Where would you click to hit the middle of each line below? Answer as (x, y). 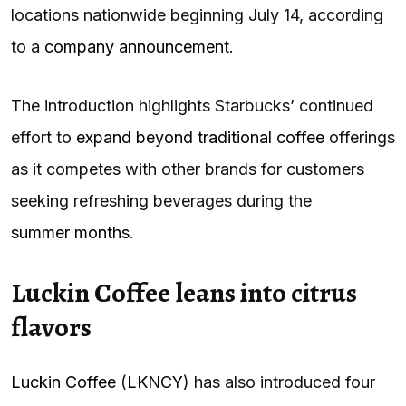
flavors (51, 327)
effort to (43, 137)
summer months (70, 232)
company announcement (137, 46)
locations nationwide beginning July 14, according (197, 14)
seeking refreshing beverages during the (161, 200)
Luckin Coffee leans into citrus (184, 292)
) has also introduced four (279, 382)
